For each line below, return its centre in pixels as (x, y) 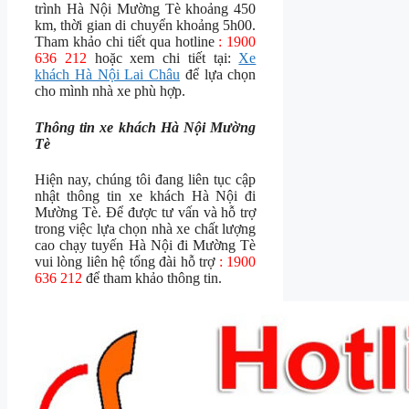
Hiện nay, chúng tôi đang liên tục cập (146, 179)
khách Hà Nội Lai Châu (108, 75)
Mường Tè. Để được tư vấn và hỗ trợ (146, 212)
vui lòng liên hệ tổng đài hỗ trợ (127, 261)
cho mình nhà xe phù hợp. (110, 91)
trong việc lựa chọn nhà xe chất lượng (146, 228)
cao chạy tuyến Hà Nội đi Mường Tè (146, 245)
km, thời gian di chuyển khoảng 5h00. (146, 26)
